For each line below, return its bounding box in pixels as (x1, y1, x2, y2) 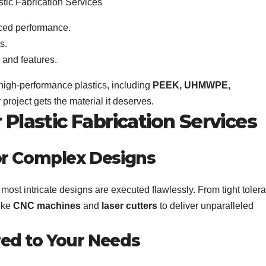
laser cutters (102, 200, 157, 211)
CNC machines (13, 200, 81, 211)
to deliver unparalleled (157, 200, 254, 211)
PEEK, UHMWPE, (153, 80, 230, 91)
